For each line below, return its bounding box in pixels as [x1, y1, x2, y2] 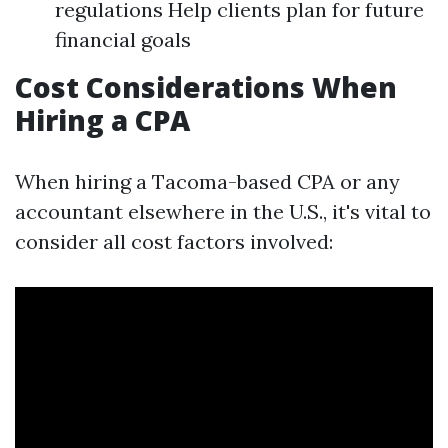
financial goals [55, 27, 191, 52]
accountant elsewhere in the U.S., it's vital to [15, 199, 431, 224]
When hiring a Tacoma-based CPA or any [15, 169, 400, 194]
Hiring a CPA [15, 101, 190, 139]
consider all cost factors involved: [15, 229, 333, 254]
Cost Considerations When [15, 68, 397, 106]
